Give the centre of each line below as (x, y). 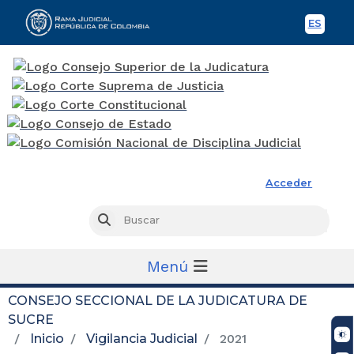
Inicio (47, 338)
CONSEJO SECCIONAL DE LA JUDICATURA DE (158, 300)
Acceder (289, 183)
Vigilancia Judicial (142, 338)
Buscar (128, 220)
